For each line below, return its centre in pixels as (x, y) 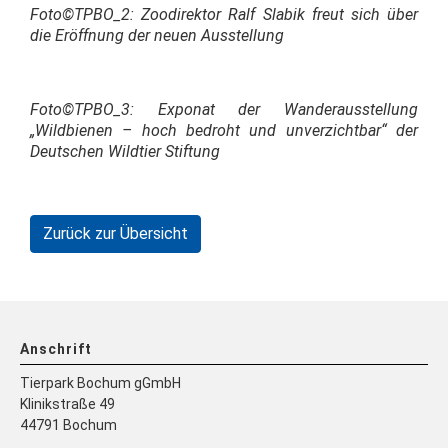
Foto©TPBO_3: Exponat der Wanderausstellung (224, 109)
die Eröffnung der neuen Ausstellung (159, 35)
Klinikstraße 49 (67, 404)
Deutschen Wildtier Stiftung (125, 151)
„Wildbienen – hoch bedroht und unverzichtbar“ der (224, 130)
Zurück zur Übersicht (115, 233)
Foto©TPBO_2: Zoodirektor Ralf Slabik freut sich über (224, 14)
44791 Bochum (68, 425)
